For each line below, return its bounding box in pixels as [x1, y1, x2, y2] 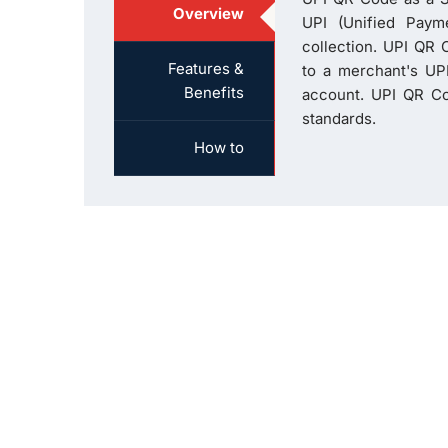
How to [194, 138, 244, 157]
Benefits [184, 83, 244, 102]
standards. [302, 109, 376, 128]
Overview [173, 4, 244, 23]
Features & [168, 59, 244, 78]
